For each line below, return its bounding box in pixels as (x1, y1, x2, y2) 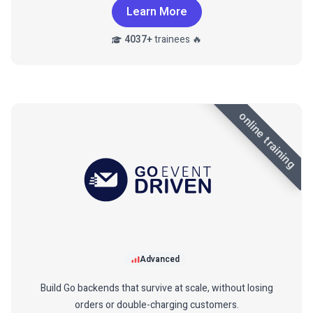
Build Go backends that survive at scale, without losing (40, 281, 273, 296)
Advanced (139, 253, 180, 266)
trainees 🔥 (152, 32, 202, 48)
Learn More (126, 3, 187, 21)
